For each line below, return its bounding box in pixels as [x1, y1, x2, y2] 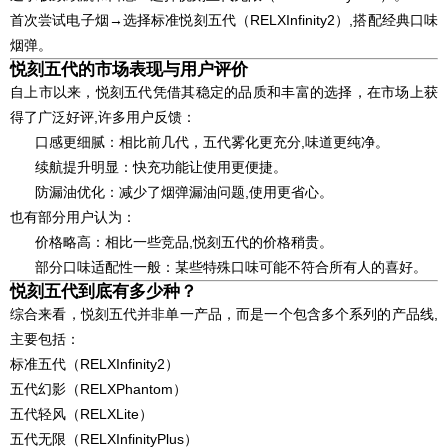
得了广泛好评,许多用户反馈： [10, 109, 196, 126]
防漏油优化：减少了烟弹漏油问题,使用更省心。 [35, 184, 333, 201]
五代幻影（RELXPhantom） [10, 381, 187, 398]
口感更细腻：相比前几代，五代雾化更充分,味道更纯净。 [35, 134, 389, 151]
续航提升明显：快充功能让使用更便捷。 [35, 159, 287, 176]
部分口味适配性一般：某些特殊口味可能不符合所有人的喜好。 [35, 259, 427, 276]
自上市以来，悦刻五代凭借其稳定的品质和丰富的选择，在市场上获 [10, 84, 438, 101]
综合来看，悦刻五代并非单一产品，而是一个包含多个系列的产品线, [10, 306, 438, 323]
